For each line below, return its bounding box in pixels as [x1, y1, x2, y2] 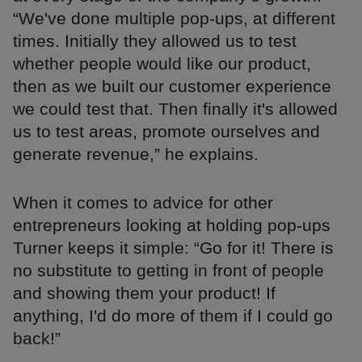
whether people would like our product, [13, 54, 311, 74]
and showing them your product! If [13, 284, 276, 303]
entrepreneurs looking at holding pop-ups [13, 216, 330, 235]
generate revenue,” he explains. [13, 145, 259, 164]
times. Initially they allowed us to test [13, 32, 297, 51]
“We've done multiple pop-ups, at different [13, 9, 335, 28]
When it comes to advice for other [13, 193, 273, 213]
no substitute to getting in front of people [13, 261, 324, 280]
